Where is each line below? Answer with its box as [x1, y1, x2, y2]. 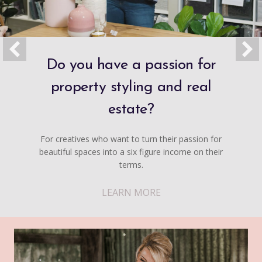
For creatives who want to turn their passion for [40, 133, 222, 145]
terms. [119, 159, 143, 171]
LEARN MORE [101, 186, 161, 199]
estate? [108, 102, 154, 118]
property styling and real [50, 80, 212, 96]
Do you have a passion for [46, 57, 216, 74]
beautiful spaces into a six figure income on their [39, 146, 223, 158]
